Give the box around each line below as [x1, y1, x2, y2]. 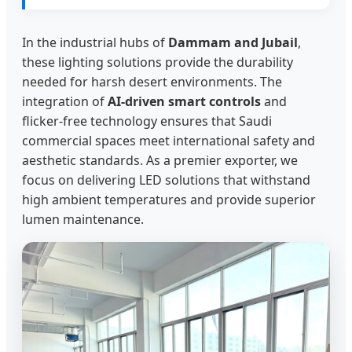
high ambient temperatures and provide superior [22, 191, 316, 209]
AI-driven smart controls [108, 93, 261, 111]
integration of [22, 93, 108, 111]
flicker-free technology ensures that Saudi [22, 112, 272, 130]
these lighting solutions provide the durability [22, 53, 293, 71]
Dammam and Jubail [168, 34, 298, 52]
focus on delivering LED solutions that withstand [22, 171, 310, 189]
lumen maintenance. [22, 211, 144, 229]
